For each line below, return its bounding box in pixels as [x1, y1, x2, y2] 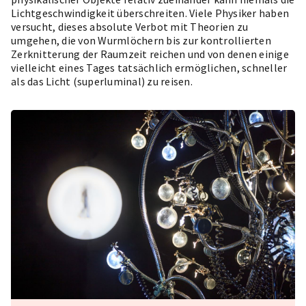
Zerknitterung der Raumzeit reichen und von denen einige [11, 47, 289, 61]
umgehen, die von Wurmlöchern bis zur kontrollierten [11, 33, 271, 47]
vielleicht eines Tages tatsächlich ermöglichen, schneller [11, 61, 288, 74]
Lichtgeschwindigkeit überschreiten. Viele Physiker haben [11, 6, 289, 20]
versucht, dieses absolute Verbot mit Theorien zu [11, 20, 248, 33]
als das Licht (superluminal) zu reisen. [11, 74, 193, 88]
